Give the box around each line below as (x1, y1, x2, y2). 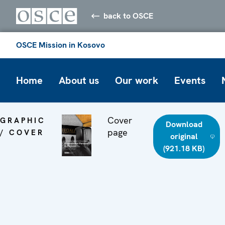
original (170, 131, 198, 142)
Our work (115, 73, 158, 87)
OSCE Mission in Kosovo (16, 39, 105, 50)
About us (59, 73, 99, 87)
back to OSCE (103, 10, 154, 21)
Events (174, 73, 205, 87)
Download (165, 119, 202, 130)
